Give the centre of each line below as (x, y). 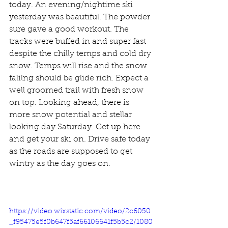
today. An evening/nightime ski (72, 5)
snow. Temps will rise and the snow (79, 66)
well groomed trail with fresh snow (77, 91)
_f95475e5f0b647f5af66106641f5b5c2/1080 (81, 222)
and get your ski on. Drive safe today (81, 139)
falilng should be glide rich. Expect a (80, 78)
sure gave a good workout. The (70, 30)
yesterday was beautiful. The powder (81, 17)
